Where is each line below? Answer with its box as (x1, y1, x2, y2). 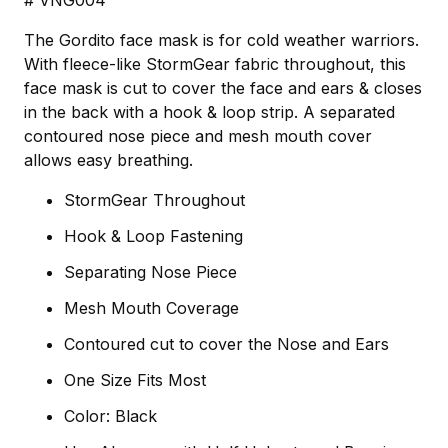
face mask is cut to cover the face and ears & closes (24, 78, 422, 99)
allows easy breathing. (24, 150, 193, 171)
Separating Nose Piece (64, 262, 237, 283)
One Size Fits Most (64, 370, 206, 391)
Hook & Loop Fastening (64, 226, 243, 247)
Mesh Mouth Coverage (64, 298, 239, 319)
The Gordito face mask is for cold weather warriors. (24, 30, 419, 51)
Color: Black (64, 406, 157, 427)
